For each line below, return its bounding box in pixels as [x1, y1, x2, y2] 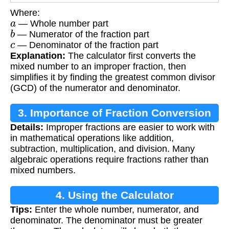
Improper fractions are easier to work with [43, 122, 215, 132]
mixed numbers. [10, 165, 76, 175]
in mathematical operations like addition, [10, 132, 174, 143]
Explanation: [10, 50, 65, 61]
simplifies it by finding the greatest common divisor [10, 72, 215, 82]
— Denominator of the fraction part [15, 39, 159, 50]
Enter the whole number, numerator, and [32, 204, 199, 215]
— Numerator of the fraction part [15, 29, 150, 39]
